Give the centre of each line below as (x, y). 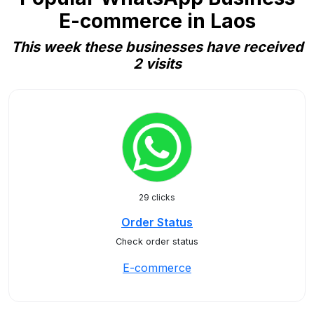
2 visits (157, 64)
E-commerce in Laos (157, 21)
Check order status (157, 241)
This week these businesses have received (157, 47)
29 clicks (157, 197)
